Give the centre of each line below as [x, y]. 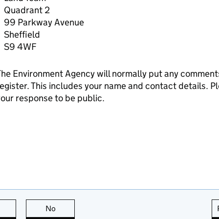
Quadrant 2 [27, 10]
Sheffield [22, 34]
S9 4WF [20, 47]
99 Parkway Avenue [44, 22]
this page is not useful [93, 208]
